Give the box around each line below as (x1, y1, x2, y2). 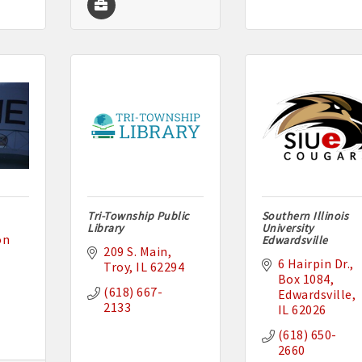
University (261, 221, 314, 236)
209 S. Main (103, 243, 168, 260)
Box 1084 (277, 271, 330, 288)
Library (87, 221, 124, 236)
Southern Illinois (261, 208, 349, 224)
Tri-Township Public (87, 208, 189, 224)
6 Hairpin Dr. (277, 255, 351, 272)
